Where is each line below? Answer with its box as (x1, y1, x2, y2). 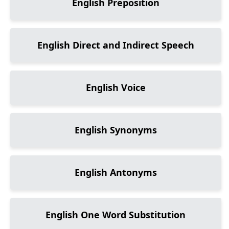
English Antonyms (74, 166, 157, 178)
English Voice (85, 81, 146, 94)
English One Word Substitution (45, 209, 186, 221)
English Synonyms (74, 124, 157, 136)
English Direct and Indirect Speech (37, 39, 194, 51)
